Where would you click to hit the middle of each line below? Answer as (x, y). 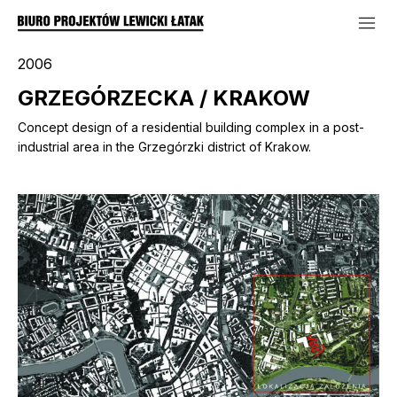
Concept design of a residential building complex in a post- (191, 127)
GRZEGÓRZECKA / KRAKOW (164, 98)
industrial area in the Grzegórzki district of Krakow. (164, 147)
